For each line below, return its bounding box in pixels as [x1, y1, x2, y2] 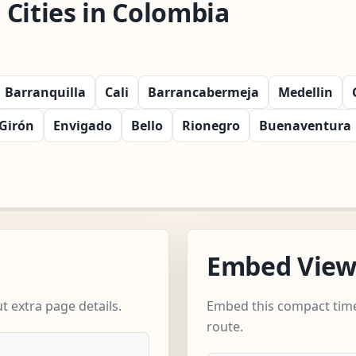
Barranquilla [5, 83, 86, 101]
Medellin [278, 83, 333, 101]
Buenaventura [259, 116, 351, 134]
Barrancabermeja [148, 83, 259, 101]
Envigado [53, 116, 112, 134]
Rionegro [182, 116, 240, 134]
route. [207, 317, 243, 335]
